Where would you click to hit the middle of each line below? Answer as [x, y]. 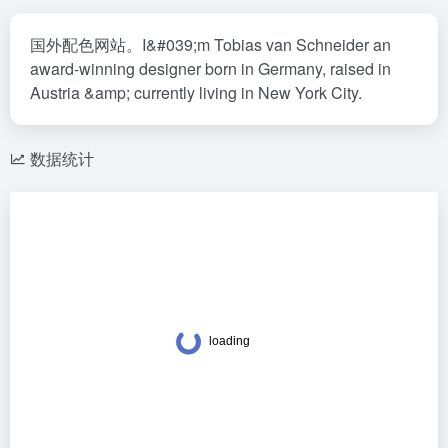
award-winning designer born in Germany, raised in [210, 68]
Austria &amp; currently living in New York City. [196, 92]
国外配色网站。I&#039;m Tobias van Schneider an [210, 44]
